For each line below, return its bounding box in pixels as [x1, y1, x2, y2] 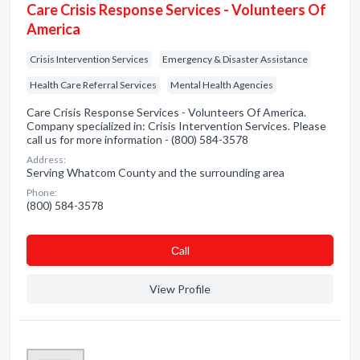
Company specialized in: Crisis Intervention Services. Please [27, 119, 326, 133]
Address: [27, 153, 66, 166]
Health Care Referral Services [30, 79, 157, 91]
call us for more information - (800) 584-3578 [27, 133, 248, 146]
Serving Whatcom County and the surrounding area [27, 166, 284, 179]
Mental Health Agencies [170, 79, 273, 91]
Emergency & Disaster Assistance [162, 53, 308, 65]
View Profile [149, 282, 211, 296]
